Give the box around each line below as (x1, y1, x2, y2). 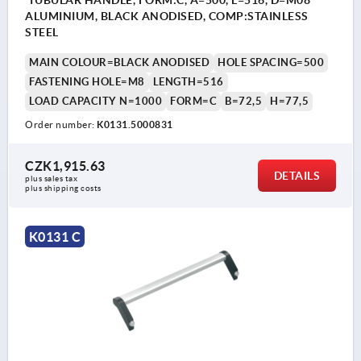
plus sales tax (25, 173, 80, 183)
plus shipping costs (25, 183, 102, 193)
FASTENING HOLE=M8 (29, 75, 145, 88)
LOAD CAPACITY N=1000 (29, 94, 162, 107)
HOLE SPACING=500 (218, 56, 324, 68)
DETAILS (273, 168, 320, 182)
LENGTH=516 (152, 75, 224, 88)
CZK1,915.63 (25, 158, 106, 173)
